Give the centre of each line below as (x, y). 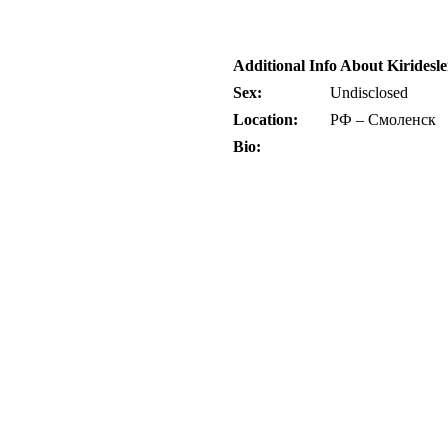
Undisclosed (369, 92)
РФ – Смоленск (383, 119)
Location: (265, 119)
